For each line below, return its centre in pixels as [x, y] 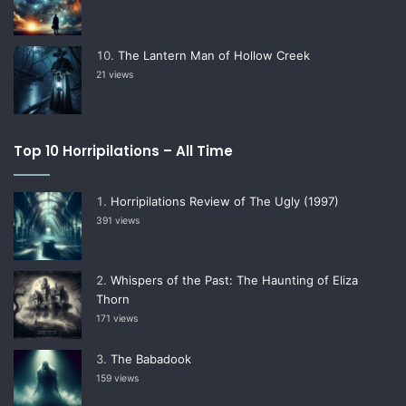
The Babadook [151, 358]
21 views [115, 74]
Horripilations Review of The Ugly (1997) [225, 201]
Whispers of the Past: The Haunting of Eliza [234, 280]
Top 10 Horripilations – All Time [123, 150]
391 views [118, 220]
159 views [117, 378]
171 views [117, 318]
